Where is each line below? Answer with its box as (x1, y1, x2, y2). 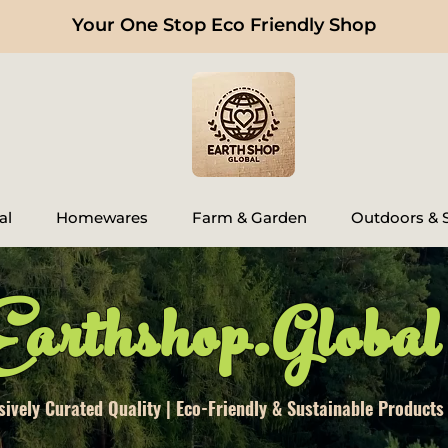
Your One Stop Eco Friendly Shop (72, 14, 376, 36)
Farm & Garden (192, 208, 307, 228)
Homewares (56, 208, 148, 228)
